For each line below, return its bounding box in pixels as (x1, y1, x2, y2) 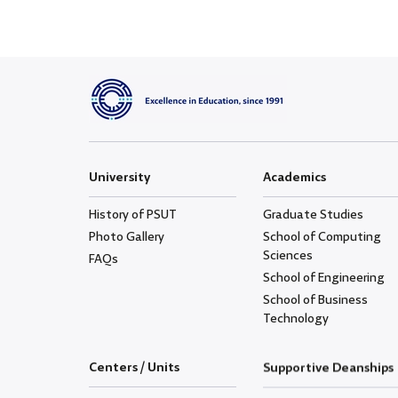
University (89, 167, 150, 187)
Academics (262, 167, 326, 187)
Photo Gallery (89, 227, 164, 247)
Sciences (262, 245, 313, 266)
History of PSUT (89, 204, 177, 225)
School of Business (262, 290, 368, 310)
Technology (262, 308, 329, 329)
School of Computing (262, 227, 381, 247)
